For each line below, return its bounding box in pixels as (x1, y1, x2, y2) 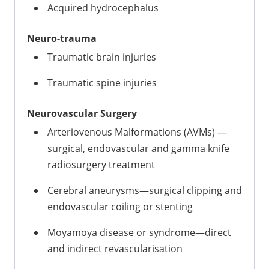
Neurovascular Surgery (27, 106, 137, 120)
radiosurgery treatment (47, 157, 155, 171)
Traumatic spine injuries (47, 76, 157, 89)
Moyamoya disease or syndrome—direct (47, 225, 231, 239)
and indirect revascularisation (47, 241, 183, 255)
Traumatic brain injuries (47, 50, 156, 64)
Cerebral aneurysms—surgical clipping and (47, 183, 242, 197)
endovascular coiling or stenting (47, 199, 193, 213)
